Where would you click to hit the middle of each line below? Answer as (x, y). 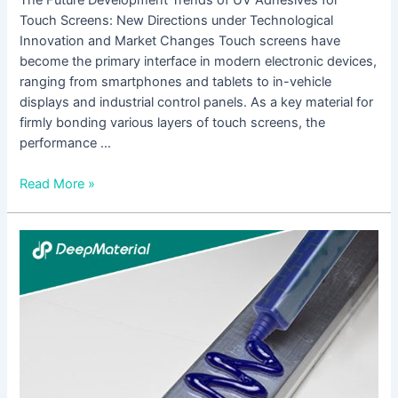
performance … (66, 143)
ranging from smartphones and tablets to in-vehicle (176, 81)
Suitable (43, 300)
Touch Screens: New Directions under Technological (177, 20)
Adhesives (51, 341)
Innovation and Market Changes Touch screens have (180, 40)
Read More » (58, 184)
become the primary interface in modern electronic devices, (199, 61)
